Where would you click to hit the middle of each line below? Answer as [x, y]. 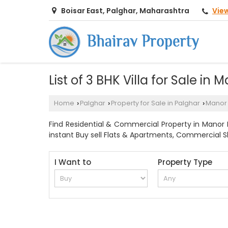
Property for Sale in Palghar [155, 103]
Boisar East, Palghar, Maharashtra [125, 11]
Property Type [185, 162]
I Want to [73, 162]
